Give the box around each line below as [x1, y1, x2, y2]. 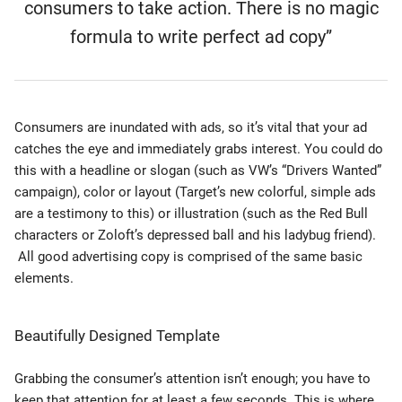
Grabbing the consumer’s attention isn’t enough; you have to [14, 371, 371, 387]
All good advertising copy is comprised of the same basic [14, 249, 363, 265]
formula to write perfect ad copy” [70, 26, 332, 48]
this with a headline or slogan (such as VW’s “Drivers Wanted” [14, 162, 381, 179]
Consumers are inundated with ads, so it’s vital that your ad [14, 119, 367, 135]
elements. [14, 270, 74, 286]
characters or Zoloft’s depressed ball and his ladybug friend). [14, 227, 376, 243]
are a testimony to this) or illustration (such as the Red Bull [14, 205, 368, 222]
